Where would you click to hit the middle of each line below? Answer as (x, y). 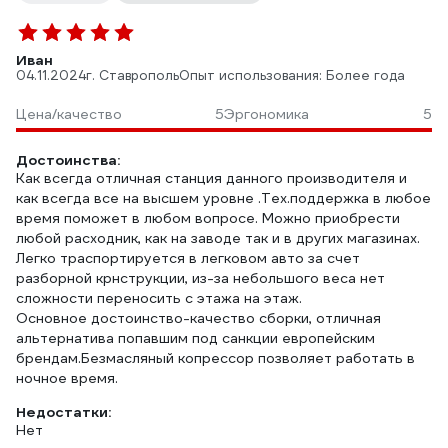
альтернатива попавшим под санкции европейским (195, 338)
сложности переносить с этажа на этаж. (159, 298)
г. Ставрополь (132, 75)
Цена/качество (69, 114)
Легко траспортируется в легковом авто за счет (188, 258)
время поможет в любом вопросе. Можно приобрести (208, 218)
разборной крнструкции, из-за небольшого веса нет (200, 278)
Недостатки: (63, 412)
